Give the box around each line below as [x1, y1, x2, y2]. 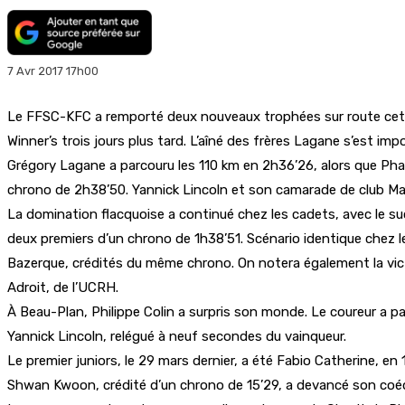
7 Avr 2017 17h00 [7, 63, 99, 78]
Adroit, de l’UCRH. [7, 278, 118, 296]
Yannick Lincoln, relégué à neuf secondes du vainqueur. [7, 327, 346, 344]
